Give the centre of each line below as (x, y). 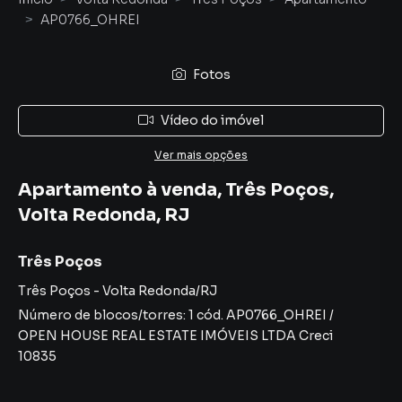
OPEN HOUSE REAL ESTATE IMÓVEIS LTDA (157, 336)
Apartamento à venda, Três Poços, (176, 190)
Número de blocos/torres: (103, 315)
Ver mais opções (201, 155)
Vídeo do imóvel (212, 120)
